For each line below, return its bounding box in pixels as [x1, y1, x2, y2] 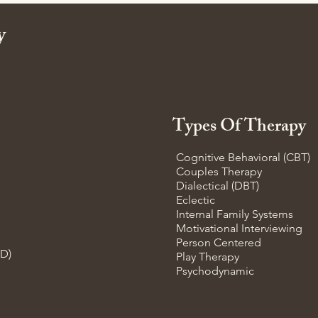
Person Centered [176, 236, 261, 249]
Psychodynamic [176, 264, 254, 278]
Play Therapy [176, 250, 239, 263]
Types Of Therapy [172, 112, 306, 143]
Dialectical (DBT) [176, 179, 259, 192]
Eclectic [176, 193, 215, 207]
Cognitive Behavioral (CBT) [176, 150, 310, 164]
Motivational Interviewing [176, 221, 302, 235]
